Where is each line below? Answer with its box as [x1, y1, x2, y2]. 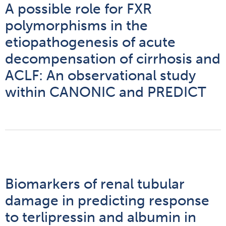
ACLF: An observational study [5, 67, 196, 84]
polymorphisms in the [5, 17, 148, 34]
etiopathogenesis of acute [5, 34, 176, 51]
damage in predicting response [5, 192, 209, 209]
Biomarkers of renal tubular [5, 176, 185, 193]
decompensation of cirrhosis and [5, 50, 220, 68]
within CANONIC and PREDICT [5, 84, 206, 101]
